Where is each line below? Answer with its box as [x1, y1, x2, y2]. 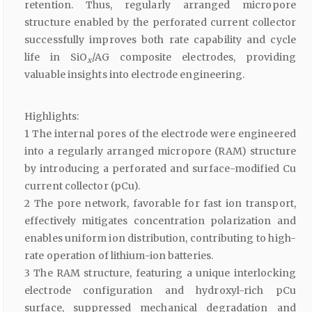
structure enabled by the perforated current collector [24, 16, 296, 29]
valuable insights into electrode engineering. [24, 68, 245, 81]
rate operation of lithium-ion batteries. [24, 249, 214, 263]
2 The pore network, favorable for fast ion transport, [24, 197, 296, 210]
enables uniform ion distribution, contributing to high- [24, 232, 296, 245]
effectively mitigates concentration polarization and [24, 214, 296, 228]
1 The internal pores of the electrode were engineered [24, 127, 296, 141]
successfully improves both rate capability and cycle [24, 33, 296, 47]
